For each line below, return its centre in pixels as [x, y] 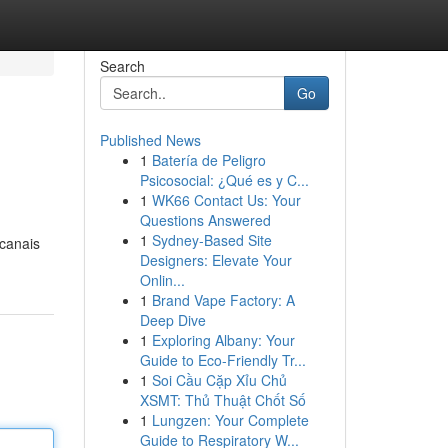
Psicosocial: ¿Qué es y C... [224, 180]
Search [122, 66]
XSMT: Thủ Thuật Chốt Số [222, 400]
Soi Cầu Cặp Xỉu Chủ [219, 380]
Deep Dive [172, 320]
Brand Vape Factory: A [223, 300]
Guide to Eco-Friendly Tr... [222, 360]
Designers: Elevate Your [215, 260]
